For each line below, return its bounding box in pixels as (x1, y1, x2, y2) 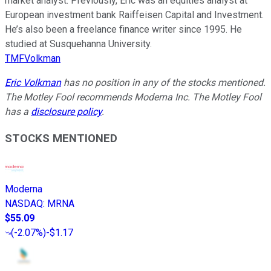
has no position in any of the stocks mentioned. (61, 76, 266, 88)
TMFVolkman (5, 52, 60, 64)
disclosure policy (31, 105, 102, 117)
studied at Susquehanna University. (5, 38, 152, 50)
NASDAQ (5, 198, 43, 210)
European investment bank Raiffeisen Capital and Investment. (5, 8, 264, 21)
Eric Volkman (5, 76, 61, 88)
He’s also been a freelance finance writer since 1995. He (5, 23, 242, 35)
